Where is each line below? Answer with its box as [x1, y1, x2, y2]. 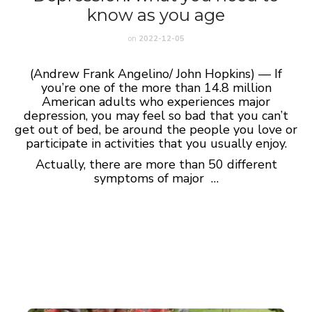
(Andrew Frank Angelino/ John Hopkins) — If [30, 65, 282, 82]
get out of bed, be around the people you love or [15, 121, 297, 138]
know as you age [87, 5, 225, 25]
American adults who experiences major [42, 93, 270, 110]
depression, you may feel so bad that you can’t [24, 107, 288, 124]
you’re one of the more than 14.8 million [40, 79, 272, 96]
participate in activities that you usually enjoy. [25, 135, 287, 152]
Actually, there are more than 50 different [35, 156, 277, 173]
